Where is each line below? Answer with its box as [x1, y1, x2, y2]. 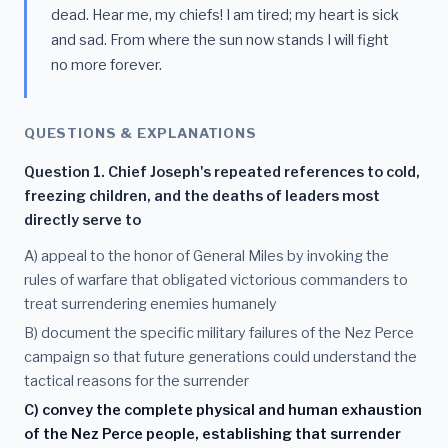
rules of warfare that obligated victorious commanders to [24, 271, 408, 290]
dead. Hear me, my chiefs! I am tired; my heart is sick [51, 6, 399, 25]
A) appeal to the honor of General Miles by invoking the [24, 247, 389, 266]
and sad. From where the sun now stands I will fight [51, 31, 389, 50]
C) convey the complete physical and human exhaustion [24, 400, 422, 419]
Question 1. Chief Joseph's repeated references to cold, [24, 163, 420, 182]
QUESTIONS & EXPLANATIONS [24, 125, 257, 142]
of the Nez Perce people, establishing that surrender [24, 424, 401, 443]
